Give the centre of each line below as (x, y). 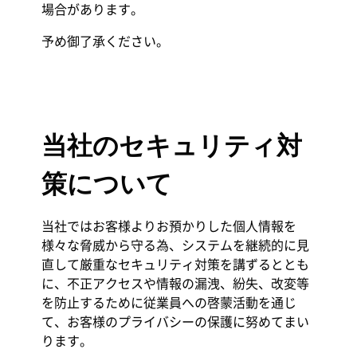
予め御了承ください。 (105, 41)
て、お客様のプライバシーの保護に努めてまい (175, 321)
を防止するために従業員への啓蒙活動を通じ (169, 302)
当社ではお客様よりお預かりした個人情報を (169, 226)
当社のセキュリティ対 (171, 146)
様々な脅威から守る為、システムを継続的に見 (175, 245)
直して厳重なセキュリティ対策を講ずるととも (175, 264)
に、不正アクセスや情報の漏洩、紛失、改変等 (175, 283)
